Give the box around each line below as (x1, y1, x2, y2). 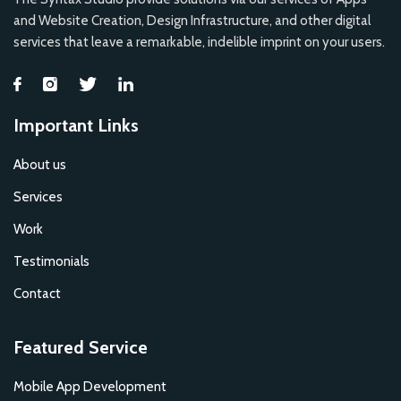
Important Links (13, 115, 139, 137)
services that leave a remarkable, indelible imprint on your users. (13, 34, 385, 51)
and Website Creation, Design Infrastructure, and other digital (13, 13, 371, 30)
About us (13, 157, 66, 174)
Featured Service (13, 337, 148, 359)
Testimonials (13, 253, 90, 270)
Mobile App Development (13, 379, 166, 396)
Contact (13, 286, 61, 303)
